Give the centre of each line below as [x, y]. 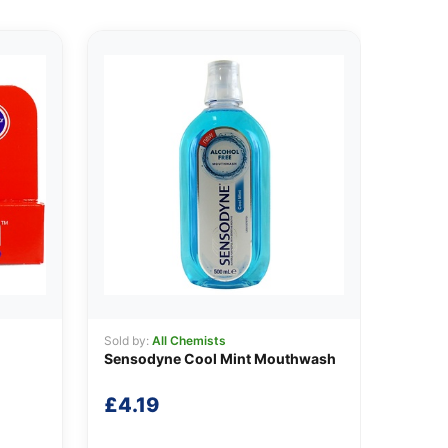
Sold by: [127, 341]
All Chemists [188, 341]
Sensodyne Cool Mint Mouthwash [219, 359]
